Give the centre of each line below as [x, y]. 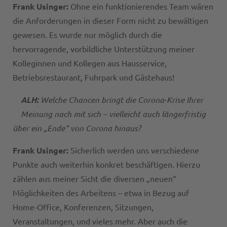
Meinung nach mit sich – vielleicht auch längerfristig [113, 114]
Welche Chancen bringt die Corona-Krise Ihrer [122, 100]
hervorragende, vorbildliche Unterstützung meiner [104, 49]
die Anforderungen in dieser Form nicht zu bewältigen [110, 21]
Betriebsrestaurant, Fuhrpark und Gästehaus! [93, 78]
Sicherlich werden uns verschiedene [135, 151]
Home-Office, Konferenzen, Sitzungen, [83, 207]
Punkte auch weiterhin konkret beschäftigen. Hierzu [106, 165]
